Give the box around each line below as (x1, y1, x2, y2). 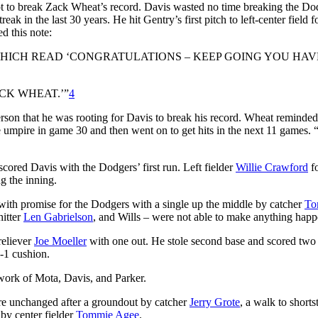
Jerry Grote (190, 295, 240, 308)
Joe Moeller (34, 234, 87, 247)
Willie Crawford (236, 160, 308, 173)
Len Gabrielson (23, 210, 93, 223)
